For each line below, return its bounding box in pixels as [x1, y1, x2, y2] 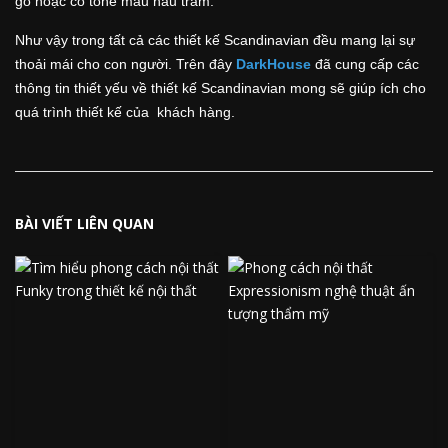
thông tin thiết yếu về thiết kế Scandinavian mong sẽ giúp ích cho [15, 79, 426, 96]
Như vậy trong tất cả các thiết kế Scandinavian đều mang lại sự [15, 31, 415, 48]
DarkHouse [236, 55, 311, 72]
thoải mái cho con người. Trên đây [15, 55, 236, 72]
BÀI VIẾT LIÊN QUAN [15, 213, 154, 233]
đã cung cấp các [311, 55, 419, 72]
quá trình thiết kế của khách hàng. [15, 103, 235, 120]
